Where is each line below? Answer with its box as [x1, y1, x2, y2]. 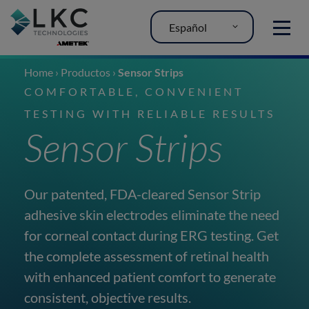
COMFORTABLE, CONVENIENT [24, 85, 243, 98]
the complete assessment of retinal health [24, 248, 269, 264]
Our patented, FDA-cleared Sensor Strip [24, 186, 261, 202]
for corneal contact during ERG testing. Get [24, 227, 279, 243]
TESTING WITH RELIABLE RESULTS [24, 107, 275, 120]
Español [168, 20, 207, 34]
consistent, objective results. [24, 289, 191, 306]
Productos [61, 66, 110, 79]
